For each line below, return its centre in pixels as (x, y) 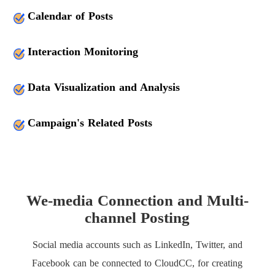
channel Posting (137, 218)
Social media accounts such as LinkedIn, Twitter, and (137, 245)
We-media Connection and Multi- (137, 200)
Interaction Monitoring (83, 52)
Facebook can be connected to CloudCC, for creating (137, 263)
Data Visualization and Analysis (104, 87)
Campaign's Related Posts (90, 123)
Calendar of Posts (71, 16)
